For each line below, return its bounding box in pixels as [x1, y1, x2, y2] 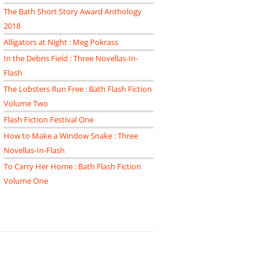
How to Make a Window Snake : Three [4, 130, 138, 141]
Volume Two [4, 98, 48, 109]
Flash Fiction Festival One [4, 114, 94, 125]
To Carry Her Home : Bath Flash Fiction [4, 161, 141, 172]
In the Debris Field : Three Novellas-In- [4, 53, 138, 64]
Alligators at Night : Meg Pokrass [4, 37, 118, 47]
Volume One [4, 175, 48, 186]
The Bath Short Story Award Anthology [4, 6, 142, 17]
